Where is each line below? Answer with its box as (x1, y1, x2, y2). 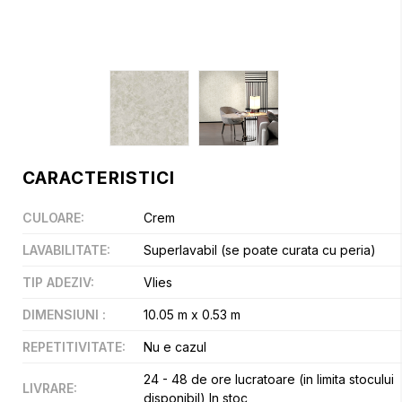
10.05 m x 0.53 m (144, 306, 240, 322)
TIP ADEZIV (22, 274, 91, 290)
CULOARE (22, 209, 81, 225)
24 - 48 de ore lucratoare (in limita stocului (144, 371, 394, 387)
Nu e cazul (144, 338, 206, 354)
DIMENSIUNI (22, 306, 102, 322)
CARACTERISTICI (22, 166, 175, 188)
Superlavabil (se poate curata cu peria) (144, 241, 376, 258)
